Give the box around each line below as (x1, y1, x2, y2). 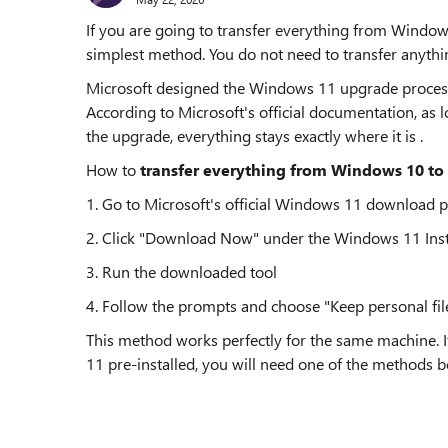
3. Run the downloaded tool (86, 261, 277, 282)
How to (86, 159, 140, 180)
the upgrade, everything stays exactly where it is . (86, 125, 423, 146)
